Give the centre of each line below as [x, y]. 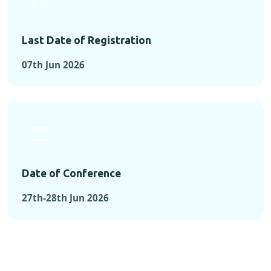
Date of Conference [71, 174]
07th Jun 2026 [53, 65]
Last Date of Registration [87, 41]
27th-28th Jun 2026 [65, 198]
